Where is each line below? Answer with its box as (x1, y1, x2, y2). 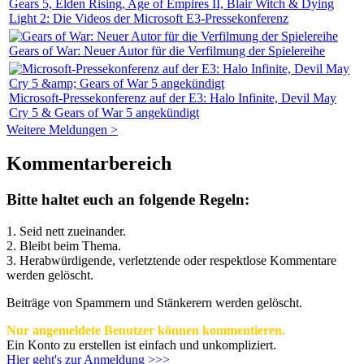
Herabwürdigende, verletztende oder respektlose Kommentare (19, 253, 336, 268)
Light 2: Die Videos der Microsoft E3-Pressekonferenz (9, 11, 288, 25)
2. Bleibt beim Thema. (6, 239, 121, 253)
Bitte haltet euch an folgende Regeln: (6, 191, 249, 209)
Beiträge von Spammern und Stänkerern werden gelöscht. (6, 296, 302, 310)
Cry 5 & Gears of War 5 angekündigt (9, 105, 199, 119)
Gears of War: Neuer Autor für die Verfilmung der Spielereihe (9, 43, 325, 58)
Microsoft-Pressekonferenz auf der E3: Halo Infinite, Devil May (9, 90, 336, 105)
